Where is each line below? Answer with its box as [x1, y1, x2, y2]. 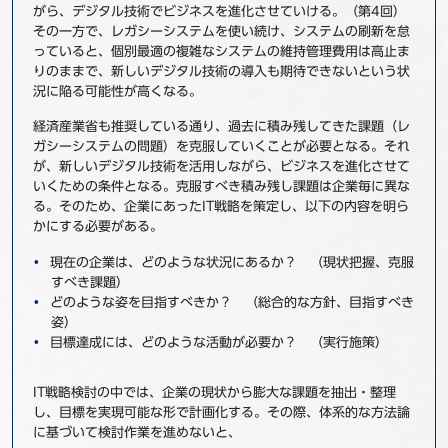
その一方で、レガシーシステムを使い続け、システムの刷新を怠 [32, 24, 410, 38]
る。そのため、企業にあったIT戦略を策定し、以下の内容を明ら [32, 199, 409, 213]
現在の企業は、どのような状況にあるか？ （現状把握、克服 [49, 255, 414, 269]
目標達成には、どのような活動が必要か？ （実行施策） [49, 335, 388, 349]
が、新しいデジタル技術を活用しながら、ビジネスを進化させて [32, 159, 410, 173]
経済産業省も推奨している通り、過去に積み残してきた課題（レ [32, 119, 410, 133]
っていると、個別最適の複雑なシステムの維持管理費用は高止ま [32, 44, 410, 58]
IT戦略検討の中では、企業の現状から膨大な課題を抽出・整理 [32, 385, 396, 399]
